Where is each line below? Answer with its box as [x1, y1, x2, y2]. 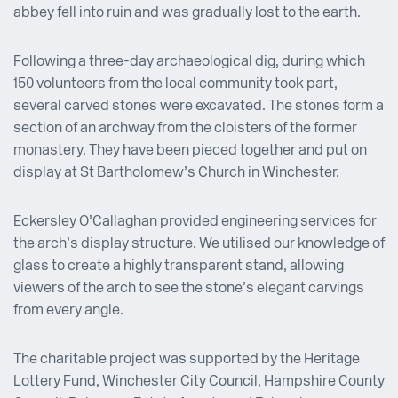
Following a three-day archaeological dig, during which [13, 54, 365, 69]
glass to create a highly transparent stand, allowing [13, 259, 344, 274]
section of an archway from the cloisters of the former [13, 121, 357, 136]
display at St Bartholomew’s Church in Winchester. [13, 165, 339, 180]
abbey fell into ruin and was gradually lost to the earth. [13, 5, 361, 20]
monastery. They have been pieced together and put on [13, 143, 367, 158]
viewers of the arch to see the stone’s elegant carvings [13, 281, 364, 296]
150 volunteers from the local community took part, [13, 76, 338, 92]
